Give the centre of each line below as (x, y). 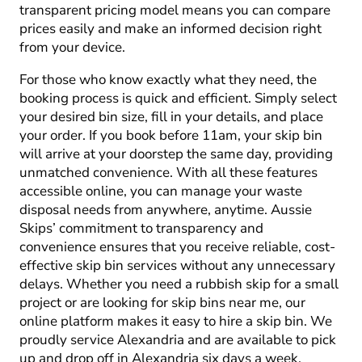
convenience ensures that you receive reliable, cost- (177, 247)
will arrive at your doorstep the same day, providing (176, 154)
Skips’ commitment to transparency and (141, 229)
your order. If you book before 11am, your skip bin (171, 136)
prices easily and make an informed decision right (170, 29)
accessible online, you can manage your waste (161, 192)
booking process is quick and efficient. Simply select (178, 99)
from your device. (72, 48)
